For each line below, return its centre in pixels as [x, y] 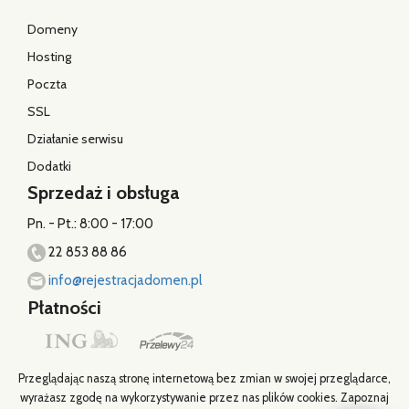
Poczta [47, 84]
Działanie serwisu [75, 138]
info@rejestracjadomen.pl [124, 280]
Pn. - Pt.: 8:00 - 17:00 [90, 223]
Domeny [52, 29]
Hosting [49, 56]
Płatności [64, 308]
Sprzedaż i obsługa [103, 192]
